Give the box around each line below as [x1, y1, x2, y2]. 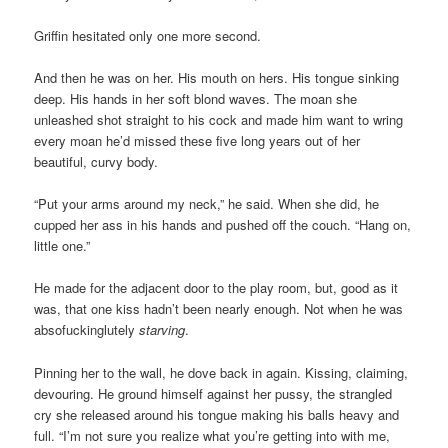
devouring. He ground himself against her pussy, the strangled [34, 383, 393, 403]
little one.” [34, 236, 91, 256]
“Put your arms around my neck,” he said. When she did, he [34, 194, 380, 214]
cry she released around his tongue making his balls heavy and [34, 404, 400, 424]
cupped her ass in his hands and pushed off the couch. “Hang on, [34, 215, 412, 235]
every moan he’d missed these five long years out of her [34, 131, 361, 151]
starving [139, 320, 186, 340]
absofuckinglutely [34, 320, 140, 340]
